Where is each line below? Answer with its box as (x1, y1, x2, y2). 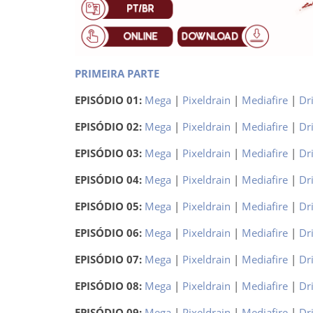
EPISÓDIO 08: (74, 279, 145, 293)
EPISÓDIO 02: (74, 119, 145, 134)
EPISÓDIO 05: (74, 199, 145, 214)
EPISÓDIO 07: (74, 252, 145, 267)
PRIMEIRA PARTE (74, 66, 159, 81)
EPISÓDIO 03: (74, 146, 145, 161)
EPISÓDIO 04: (74, 173, 145, 187)
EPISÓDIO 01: (74, 93, 142, 108)
